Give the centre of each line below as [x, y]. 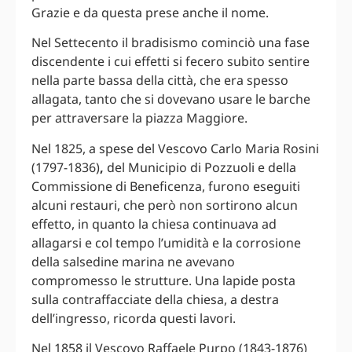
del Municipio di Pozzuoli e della [200, 167]
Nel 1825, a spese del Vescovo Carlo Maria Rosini [175, 148]
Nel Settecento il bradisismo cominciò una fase [170, 43]
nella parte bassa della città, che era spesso [160, 81]
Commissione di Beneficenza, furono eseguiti [166, 186]
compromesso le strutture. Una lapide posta [163, 280]
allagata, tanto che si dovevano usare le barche [171, 99]
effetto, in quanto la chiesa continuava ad [154, 224]
